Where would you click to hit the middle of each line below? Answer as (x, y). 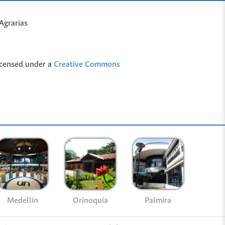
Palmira (158, 200)
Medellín (23, 200)
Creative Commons (87, 65)
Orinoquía (90, 201)
